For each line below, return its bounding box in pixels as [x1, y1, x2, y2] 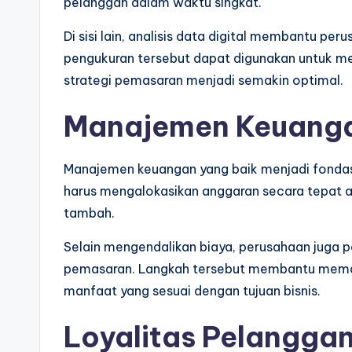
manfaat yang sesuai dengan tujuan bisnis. [64, 283, 321, 299]
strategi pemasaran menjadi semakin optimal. [64, 72, 343, 88]
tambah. [64, 205, 115, 221]
